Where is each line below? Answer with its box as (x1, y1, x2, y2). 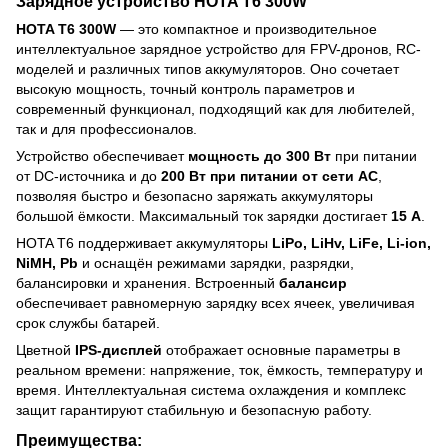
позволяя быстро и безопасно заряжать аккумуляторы (16, 187, 373, 204)
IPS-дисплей (75, 341, 162, 358)
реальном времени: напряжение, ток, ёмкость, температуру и (16, 361, 423, 378)
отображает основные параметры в (162, 341, 400, 358)
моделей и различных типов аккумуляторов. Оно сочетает (16, 60, 399, 77)
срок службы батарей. (16, 314, 160, 331)
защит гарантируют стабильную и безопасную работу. (16, 401, 372, 418)
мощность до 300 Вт (188, 147, 331, 164)
